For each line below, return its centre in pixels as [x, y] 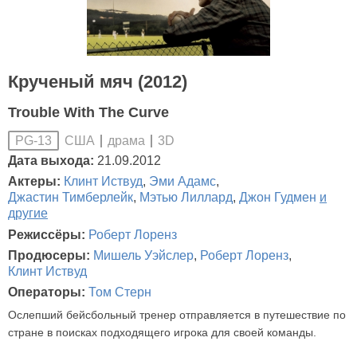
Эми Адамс [182, 182]
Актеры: [36, 182]
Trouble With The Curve [88, 112]
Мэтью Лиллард [186, 198]
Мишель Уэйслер [143, 255]
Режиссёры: [48, 234]
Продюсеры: [51, 255]
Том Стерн [120, 292]
